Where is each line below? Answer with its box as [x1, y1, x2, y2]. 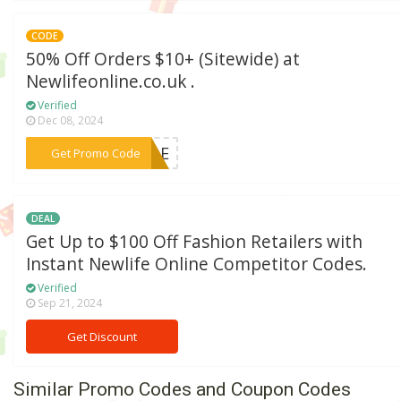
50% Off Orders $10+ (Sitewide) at [26, 47, 301, 72]
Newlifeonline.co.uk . [26, 70, 196, 94]
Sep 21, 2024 [35, 294, 103, 311]
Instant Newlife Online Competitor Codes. [26, 252, 368, 276]
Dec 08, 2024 [35, 113, 104, 129]
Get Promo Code [50, 145, 141, 162]
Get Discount [67, 328, 138, 345]
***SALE [106, 142, 170, 165]
